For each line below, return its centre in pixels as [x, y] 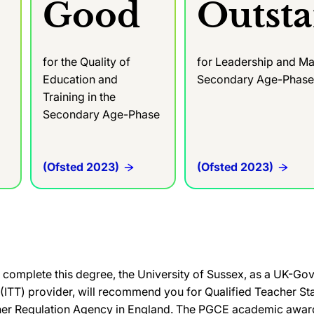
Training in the [79, 96]
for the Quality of [86, 61]
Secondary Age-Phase [101, 114]
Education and [80, 79]
